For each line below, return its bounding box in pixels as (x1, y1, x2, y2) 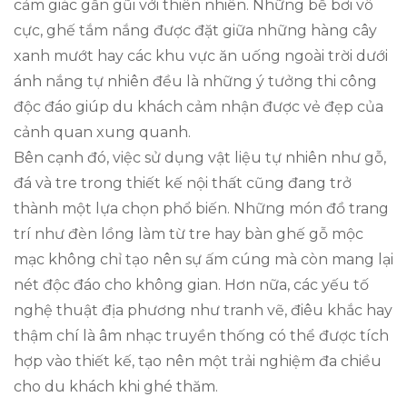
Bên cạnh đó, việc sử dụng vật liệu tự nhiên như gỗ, (14, 148, 386, 166)
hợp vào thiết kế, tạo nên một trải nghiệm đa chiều (14, 352, 382, 370)
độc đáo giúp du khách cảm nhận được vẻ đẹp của (14, 97, 383, 115)
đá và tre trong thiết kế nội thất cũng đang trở (14, 174, 352, 192)
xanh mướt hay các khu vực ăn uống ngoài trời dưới (14, 46, 388, 65)
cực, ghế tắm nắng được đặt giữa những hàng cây (14, 21, 377, 39)
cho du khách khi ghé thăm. (14, 377, 218, 395)
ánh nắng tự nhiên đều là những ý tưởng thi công (14, 72, 377, 90)
